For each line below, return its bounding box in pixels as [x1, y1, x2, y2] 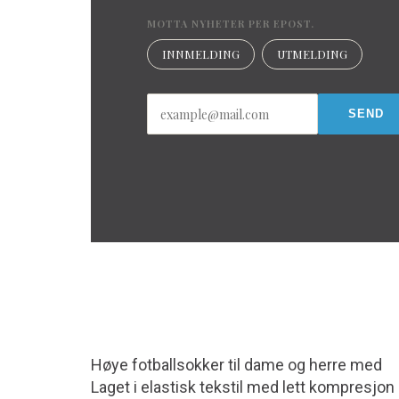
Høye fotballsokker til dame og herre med [91, 355, 382, 374]
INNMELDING [162, 46, 240, 61]
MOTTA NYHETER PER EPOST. [147, 17, 314, 30]
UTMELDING [277, 46, 347, 61]
